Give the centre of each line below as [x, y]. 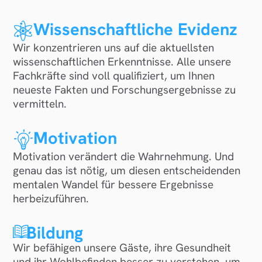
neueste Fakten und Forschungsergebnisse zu [125, 90]
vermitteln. [40, 104]
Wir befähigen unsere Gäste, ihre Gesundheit [122, 248]
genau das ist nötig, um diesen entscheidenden [127, 171]
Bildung [55, 233]
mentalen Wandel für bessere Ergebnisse [113, 185]
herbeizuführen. [51, 199]
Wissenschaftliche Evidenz [135, 30]
